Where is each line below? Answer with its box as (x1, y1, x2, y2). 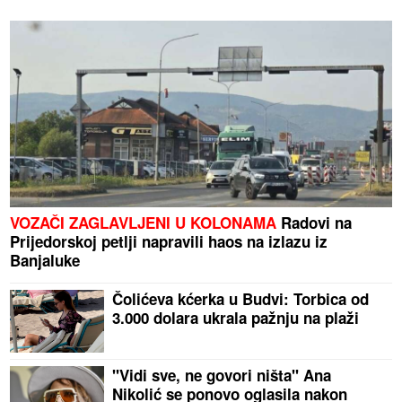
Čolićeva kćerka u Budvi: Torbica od (112, 288, 370, 310)
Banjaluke (10, 249, 81, 272)
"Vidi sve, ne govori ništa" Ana (112, 364, 332, 387)
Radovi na (276, 212, 353, 234)
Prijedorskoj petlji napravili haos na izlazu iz (10, 231, 328, 253)
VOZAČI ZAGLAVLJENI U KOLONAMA (10, 212, 277, 234)
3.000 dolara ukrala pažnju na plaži (112, 307, 360, 329)
